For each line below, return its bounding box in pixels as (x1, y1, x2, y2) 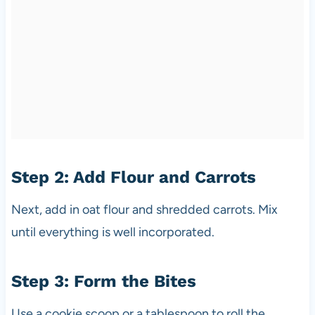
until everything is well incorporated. (11, 224, 214, 240)
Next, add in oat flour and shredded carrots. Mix (11, 201, 278, 217)
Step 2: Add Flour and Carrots (11, 167, 256, 187)
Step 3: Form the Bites (11, 271, 196, 291)
